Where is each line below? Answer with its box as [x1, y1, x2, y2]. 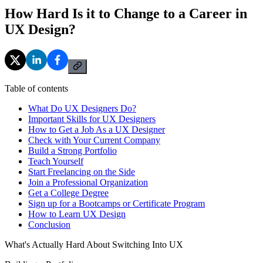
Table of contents [5, 83, 68, 93]
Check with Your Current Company [28, 134, 160, 145]
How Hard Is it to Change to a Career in [5, 5, 247, 21]
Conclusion [28, 219, 70, 230]
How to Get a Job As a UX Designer [28, 124, 165, 134]
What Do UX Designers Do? [28, 103, 136, 113]
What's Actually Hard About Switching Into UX [5, 239, 183, 249]
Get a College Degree [28, 187, 109, 198]
